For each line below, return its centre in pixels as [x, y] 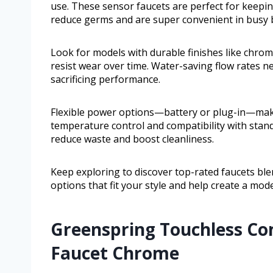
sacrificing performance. [105, 80]
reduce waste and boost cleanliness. [132, 139]
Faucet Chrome [115, 253]
